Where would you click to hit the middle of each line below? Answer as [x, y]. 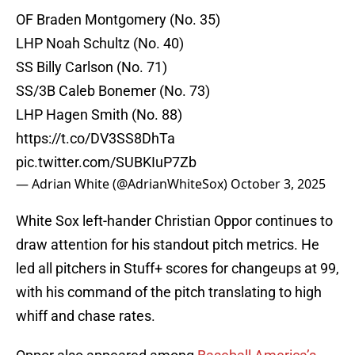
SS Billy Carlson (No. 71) [92, 67]
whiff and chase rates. [86, 316]
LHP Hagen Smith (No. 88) [99, 115]
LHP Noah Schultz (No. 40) [100, 44]
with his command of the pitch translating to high [169, 292]
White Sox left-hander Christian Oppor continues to [174, 221]
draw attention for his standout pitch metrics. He [168, 245]
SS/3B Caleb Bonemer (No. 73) [113, 91]
